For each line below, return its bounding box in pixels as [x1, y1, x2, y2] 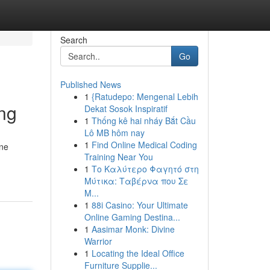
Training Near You [84, 151, 153, 163]
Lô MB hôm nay [84, 127, 145, 139]
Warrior [84, 235, 112, 247]
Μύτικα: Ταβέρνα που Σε [84, 175, 189, 187]
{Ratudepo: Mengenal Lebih [91, 90, 198, 102]
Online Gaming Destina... [84, 211, 180, 223]
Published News [60, 78, 121, 90]
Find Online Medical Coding [91, 139, 197, 151]
